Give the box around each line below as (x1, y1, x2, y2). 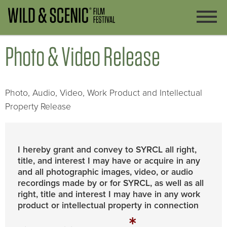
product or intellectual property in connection (18, 200, 199, 211)
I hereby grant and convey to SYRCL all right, (18, 144, 197, 155)
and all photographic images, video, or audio (18, 166, 193, 177)
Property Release (5, 101, 71, 112)
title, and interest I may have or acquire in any (18, 155, 200, 166)
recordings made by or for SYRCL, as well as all (18, 177, 204, 188)
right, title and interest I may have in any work (18, 188, 200, 200)
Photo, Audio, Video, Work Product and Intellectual (5, 88, 202, 99)
